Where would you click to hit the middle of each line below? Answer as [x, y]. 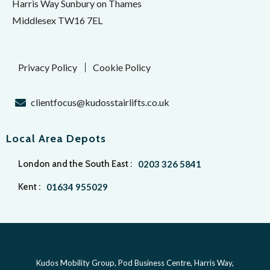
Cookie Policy [122, 67]
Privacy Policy [48, 67]
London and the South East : [75, 164]
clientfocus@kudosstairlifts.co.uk [100, 102]
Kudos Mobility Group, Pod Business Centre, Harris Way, [135, 263]
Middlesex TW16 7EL [57, 20]
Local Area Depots [56, 139]
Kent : [29, 187]
